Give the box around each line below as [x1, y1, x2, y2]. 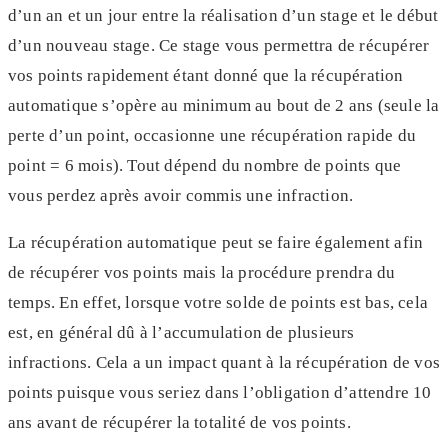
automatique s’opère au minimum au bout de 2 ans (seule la [8, 96, 440, 115]
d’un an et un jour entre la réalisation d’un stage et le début [8, 6, 439, 25]
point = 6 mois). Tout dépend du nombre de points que [8, 156, 402, 175]
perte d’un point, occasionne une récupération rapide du [8, 126, 417, 145]
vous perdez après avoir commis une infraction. [8, 186, 354, 205]
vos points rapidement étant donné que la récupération [8, 66, 404, 85]
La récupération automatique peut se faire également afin [8, 233, 424, 252]
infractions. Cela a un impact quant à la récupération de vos [8, 353, 441, 372]
